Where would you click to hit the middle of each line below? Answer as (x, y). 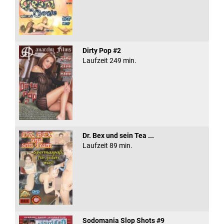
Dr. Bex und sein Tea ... (118, 135)
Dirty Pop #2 (101, 50)
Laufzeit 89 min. (107, 145)
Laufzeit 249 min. (109, 60)
